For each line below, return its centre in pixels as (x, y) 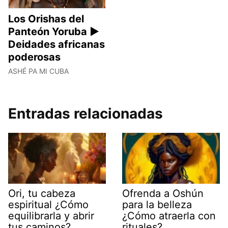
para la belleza (157, 205)
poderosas (34, 57)
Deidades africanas (56, 44)
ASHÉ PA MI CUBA (38, 71)
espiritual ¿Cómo (48, 205)
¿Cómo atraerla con (169, 216)
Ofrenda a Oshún (163, 194)
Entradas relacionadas (85, 113)
